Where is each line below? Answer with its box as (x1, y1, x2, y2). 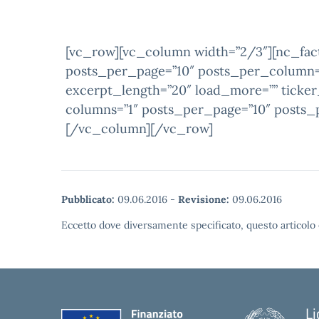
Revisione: (178, 193, 229, 206)
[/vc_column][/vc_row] (66, 120, 213, 137)
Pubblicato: (61, 193, 115, 206)
